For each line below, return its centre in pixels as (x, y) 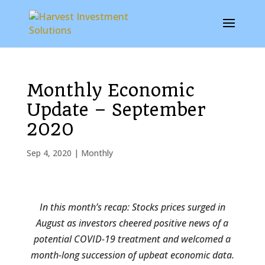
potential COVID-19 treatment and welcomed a (132, 239)
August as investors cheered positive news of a (132, 223)
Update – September (116, 110)
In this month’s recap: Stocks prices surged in (132, 207)
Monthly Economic (110, 90)
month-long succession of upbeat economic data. (132, 255)
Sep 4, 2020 (49, 153)
